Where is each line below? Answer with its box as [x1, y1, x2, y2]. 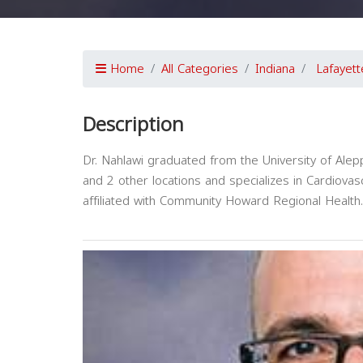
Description [83, 106, 184, 143]
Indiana [255, 58, 295, 80]
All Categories [161, 58, 238, 80]
